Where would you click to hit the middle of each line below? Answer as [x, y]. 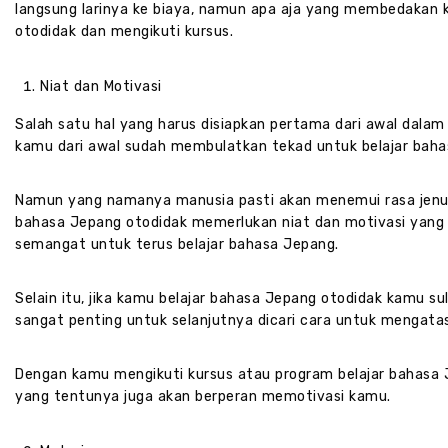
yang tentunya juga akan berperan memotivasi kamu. [203, 397]
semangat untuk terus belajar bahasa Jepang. [177, 245]
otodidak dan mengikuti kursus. [124, 32]
